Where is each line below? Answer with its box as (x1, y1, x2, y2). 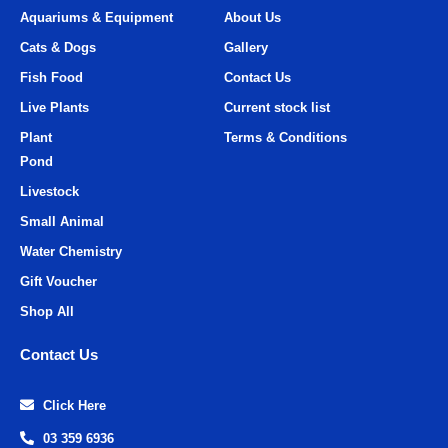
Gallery (224, 39, 268, 55)
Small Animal (20, 213, 104, 229)
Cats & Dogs (20, 39, 96, 55)
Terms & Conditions (224, 129, 347, 145)
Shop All (20, 303, 74, 319)
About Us (224, 9, 281, 25)
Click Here (42, 397, 106, 413)
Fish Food (20, 69, 83, 85)
